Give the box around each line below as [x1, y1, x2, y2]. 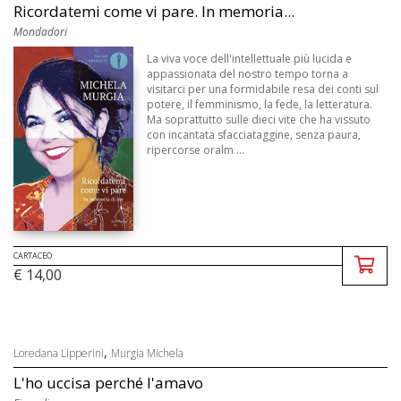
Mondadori [13, 24, 67, 40]
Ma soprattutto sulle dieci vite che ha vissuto [147, 112, 371, 128]
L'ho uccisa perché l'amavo [13, 371, 203, 393]
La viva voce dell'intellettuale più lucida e [147, 51, 353, 67]
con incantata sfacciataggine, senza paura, [147, 127, 362, 143]
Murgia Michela [111, 345, 183, 361]
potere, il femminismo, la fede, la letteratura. [147, 97, 373, 113]
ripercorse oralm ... [147, 142, 245, 158]
